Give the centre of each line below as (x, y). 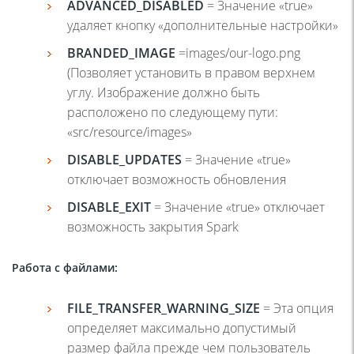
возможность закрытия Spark (153, 226)
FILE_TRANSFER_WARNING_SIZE (165, 308)
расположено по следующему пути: (173, 112)
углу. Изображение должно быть (164, 92)
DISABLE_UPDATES (126, 159)
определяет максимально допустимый (182, 328)
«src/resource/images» (130, 132)
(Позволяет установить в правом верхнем (191, 72)
